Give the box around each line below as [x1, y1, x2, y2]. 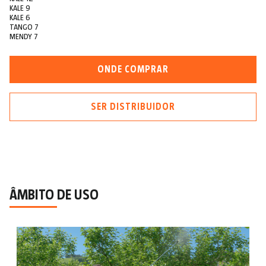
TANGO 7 [9, 23, 39, 32]
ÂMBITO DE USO [9, 188, 99, 203]
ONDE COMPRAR [97, 65, 169, 75]
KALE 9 [9, 4, 30, 13]
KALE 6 [9, 14, 30, 23]
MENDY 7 [9, 33, 38, 42]
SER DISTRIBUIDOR [91, 102, 175, 112]
